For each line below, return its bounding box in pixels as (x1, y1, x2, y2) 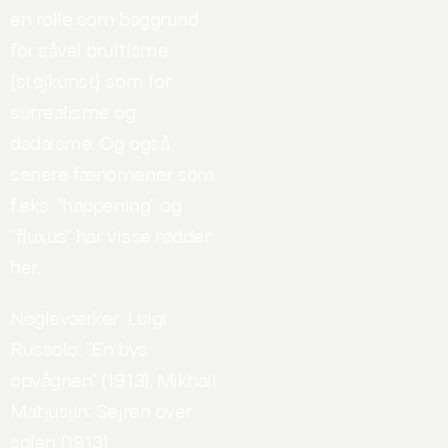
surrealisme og (10, 97, 136, 124)
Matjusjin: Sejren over (10, 396, 192, 423)
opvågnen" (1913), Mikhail (10, 365, 217, 392)
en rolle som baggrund (10, 4, 199, 31)
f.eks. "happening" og (10, 190, 182, 217)
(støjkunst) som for (10, 66, 172, 93)
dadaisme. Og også (10, 128, 170, 155)
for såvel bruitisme (10, 35, 169, 62)
